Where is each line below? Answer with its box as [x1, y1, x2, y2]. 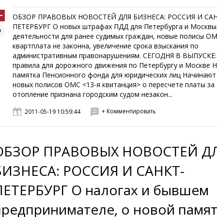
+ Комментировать [102, 107, 156, 115]
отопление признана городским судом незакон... [13, 90, 173, 99]
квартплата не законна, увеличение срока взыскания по [13, 41, 199, 50]
